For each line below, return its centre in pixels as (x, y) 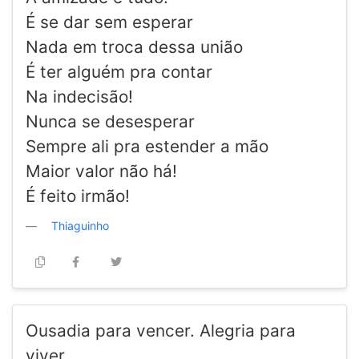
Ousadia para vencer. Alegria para (161, 331)
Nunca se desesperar (110, 122)
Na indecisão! (79, 97)
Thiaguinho (80, 226)
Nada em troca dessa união (134, 47)
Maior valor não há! (101, 171)
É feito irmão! (78, 196)
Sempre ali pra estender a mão (147, 147)
